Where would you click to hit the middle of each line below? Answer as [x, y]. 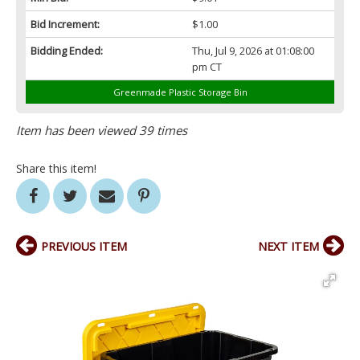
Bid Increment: [65, 25]
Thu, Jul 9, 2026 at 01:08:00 [253, 51]
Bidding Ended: [67, 51]
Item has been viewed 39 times [102, 131]
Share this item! [56, 169]
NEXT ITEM [288, 247]
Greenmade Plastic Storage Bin [180, 92]
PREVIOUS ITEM [84, 247]
